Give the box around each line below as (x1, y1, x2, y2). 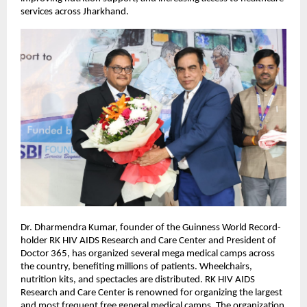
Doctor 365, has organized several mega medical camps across (21, 248, 275, 259)
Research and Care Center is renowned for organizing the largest (21, 287, 282, 298)
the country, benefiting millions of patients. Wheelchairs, (21, 261, 252, 272)
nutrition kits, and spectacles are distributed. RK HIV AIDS (21, 274, 255, 285)
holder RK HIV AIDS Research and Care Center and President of (21, 235, 276, 246)
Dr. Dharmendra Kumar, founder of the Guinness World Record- (21, 222, 281, 233)
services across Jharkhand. (21, 7, 129, 18)
